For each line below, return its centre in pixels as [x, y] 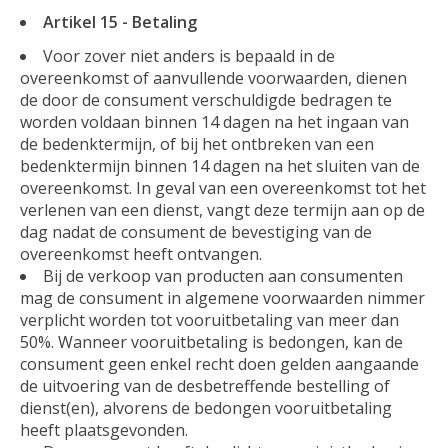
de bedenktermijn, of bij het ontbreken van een [197, 143]
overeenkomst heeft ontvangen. [141, 253]
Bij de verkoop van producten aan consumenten [223, 275]
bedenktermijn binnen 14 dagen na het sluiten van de [220, 165]
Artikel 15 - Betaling [120, 21]
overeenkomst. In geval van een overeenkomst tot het [223, 187]
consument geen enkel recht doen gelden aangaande [219, 363]
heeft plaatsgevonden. [104, 429]
